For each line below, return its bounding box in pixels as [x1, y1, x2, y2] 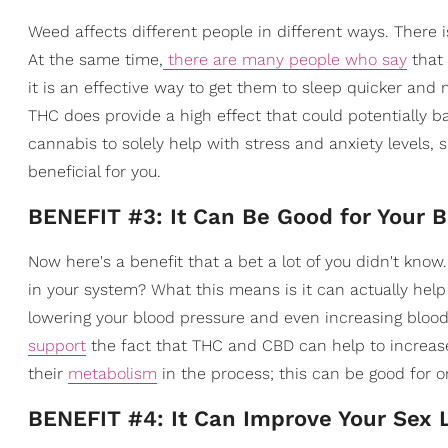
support [28, 336, 86, 355]
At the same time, [28, 50, 163, 69]
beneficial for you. [28, 162, 161, 181]
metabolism [68, 364, 157, 383]
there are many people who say [163, 50, 407, 69]
